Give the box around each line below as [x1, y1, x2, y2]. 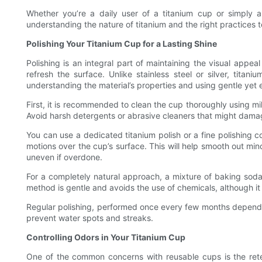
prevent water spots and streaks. [26, 213, 153, 223]
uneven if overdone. [26, 152, 102, 163]
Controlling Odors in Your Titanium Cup [26, 232, 185, 243]
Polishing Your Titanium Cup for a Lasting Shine [26, 39, 217, 49]
